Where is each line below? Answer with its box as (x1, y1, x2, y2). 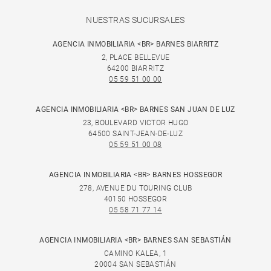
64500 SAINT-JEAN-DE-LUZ (88, 129, 183, 139)
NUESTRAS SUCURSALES (86, 15, 185, 25)
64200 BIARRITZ (106, 64, 165, 73)
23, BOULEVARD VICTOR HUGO (82, 119, 189, 128)
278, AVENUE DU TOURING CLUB (79, 184, 192, 193)
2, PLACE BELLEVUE (101, 53, 170, 62)
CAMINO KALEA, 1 (104, 249, 167, 258)
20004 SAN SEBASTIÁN (94, 260, 177, 269)
